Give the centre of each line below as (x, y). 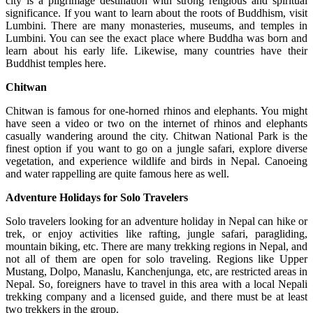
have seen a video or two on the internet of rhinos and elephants (156, 123)
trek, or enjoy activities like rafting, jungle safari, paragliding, (156, 233)
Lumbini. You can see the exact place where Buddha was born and (156, 38)
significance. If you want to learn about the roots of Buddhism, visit (156, 13)
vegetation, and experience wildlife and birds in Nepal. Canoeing (156, 161)
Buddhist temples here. (56, 63)
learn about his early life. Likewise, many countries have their (156, 50)
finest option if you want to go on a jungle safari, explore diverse (156, 148)
